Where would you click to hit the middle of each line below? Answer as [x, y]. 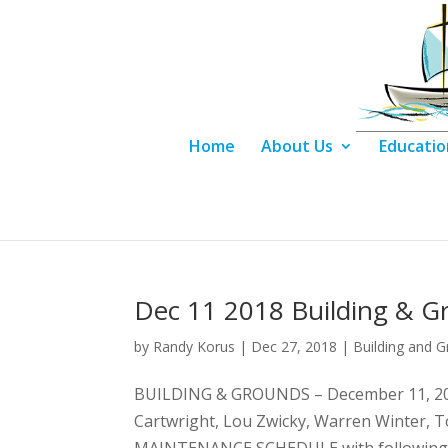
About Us [296, 146]
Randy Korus [194, 346]
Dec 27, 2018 [294, 346]
